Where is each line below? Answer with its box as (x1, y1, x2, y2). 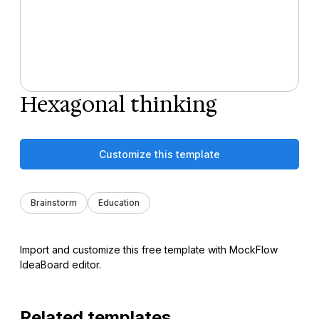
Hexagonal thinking (20, 89, 217, 119)
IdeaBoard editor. (20, 258, 101, 271)
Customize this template (99, 147, 220, 160)
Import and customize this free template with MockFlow (20, 243, 278, 256)
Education (98, 197, 140, 208)
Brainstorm (31, 197, 77, 208)
